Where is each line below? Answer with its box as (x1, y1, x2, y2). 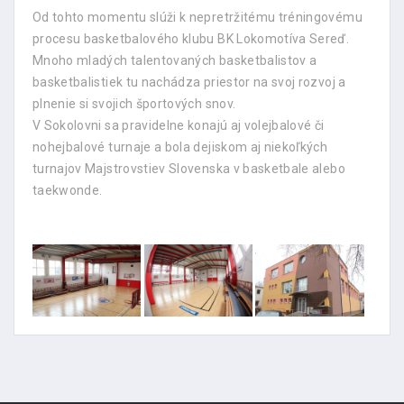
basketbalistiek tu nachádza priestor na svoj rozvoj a (32, 74, 346, 89)
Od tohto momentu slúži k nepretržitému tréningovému (32, 9, 363, 24)
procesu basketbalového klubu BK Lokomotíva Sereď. (32, 31, 350, 46)
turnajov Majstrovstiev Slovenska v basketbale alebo (32, 161, 345, 176)
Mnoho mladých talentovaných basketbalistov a (32, 52, 317, 68)
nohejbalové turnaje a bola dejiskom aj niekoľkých (32, 139, 328, 154)
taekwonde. (32, 182, 103, 197)
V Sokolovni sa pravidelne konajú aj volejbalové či (32, 117, 325, 133)
